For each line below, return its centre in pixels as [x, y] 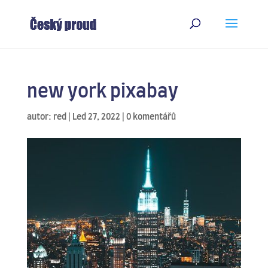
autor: [40, 117]
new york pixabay [102, 92]
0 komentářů [151, 117]
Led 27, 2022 [96, 117]
